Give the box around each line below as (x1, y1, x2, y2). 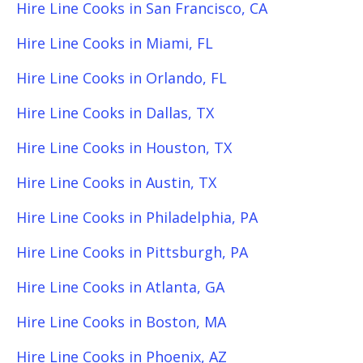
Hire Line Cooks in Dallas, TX (16, 103, 214, 122)
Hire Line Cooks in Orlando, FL (16, 68, 227, 88)
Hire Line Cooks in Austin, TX (16, 173, 216, 192)
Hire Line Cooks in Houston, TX (16, 138, 232, 157)
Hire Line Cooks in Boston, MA (16, 312, 226, 331)
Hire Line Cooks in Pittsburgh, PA (16, 242, 248, 262)
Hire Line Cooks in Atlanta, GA (16, 277, 224, 297)
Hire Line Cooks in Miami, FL (16, 33, 213, 53)
